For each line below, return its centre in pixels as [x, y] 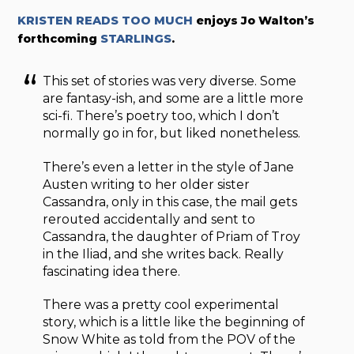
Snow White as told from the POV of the [169, 340]
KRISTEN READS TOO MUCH [105, 20]
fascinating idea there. [112, 271]
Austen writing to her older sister [147, 184]
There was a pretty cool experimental [161, 305]
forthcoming [59, 38]
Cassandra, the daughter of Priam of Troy [172, 236]
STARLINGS [136, 38]
